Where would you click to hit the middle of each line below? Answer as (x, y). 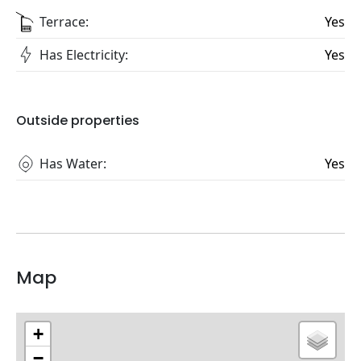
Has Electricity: (84, 55)
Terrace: (64, 22)
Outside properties (78, 121)
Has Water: (73, 164)
